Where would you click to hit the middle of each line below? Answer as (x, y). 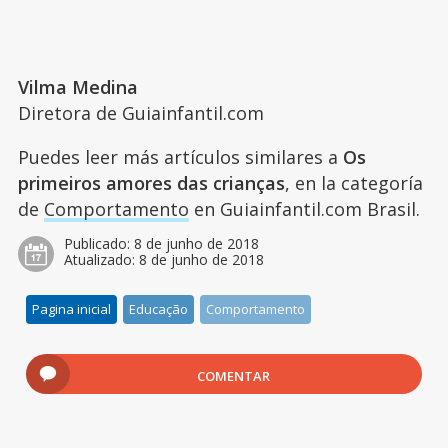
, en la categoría (353, 182)
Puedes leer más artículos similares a (180, 156)
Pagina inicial (72, 308)
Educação (159, 308)
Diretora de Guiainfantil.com (140, 112)
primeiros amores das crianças (151, 182)
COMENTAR (234, 375)
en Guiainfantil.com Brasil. (304, 208)
